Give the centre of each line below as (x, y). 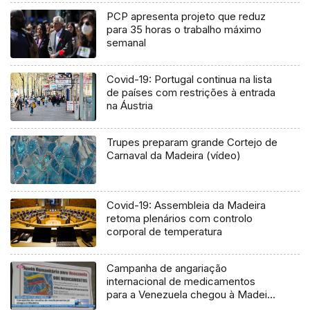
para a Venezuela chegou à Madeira (192, 295)
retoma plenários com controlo (180, 219)
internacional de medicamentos (181, 282)
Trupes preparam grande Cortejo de (192, 143)
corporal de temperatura (165, 232)
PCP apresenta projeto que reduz (186, 17)
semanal (127, 43)
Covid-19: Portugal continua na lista (190, 80)
